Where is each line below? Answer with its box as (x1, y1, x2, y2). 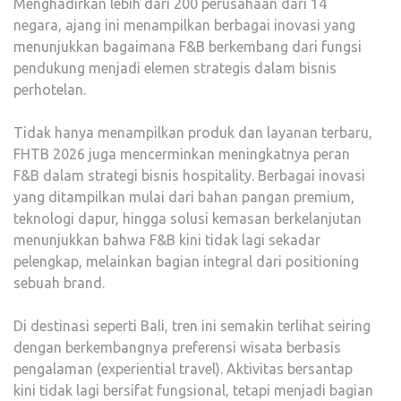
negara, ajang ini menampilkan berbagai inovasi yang (13, 17, 355, 34)
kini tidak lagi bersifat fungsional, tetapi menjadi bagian (13, 382, 373, 399)
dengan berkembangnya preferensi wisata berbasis (13, 339, 341, 356)
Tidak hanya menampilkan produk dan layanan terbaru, (13, 124, 372, 141)
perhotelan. (13, 81, 90, 98)
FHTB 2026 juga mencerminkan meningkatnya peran (13, 146, 350, 163)
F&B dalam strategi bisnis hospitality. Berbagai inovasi (13, 167, 365, 184)
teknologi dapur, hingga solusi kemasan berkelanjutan (13, 210, 362, 227)
